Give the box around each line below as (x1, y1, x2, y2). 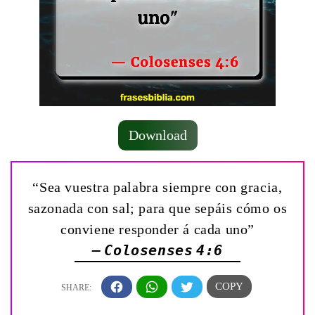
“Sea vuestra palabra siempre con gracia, (32, 179, 283, 195)
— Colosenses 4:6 (92, 242, 223, 259)
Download (128, 127, 187, 143)
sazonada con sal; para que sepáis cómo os (27, 200, 288, 217)
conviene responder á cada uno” (60, 221, 255, 238)
